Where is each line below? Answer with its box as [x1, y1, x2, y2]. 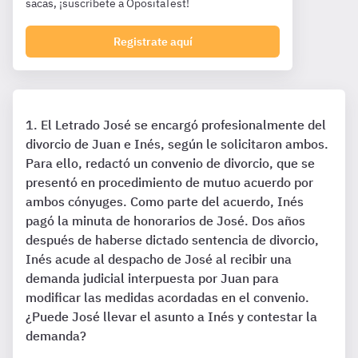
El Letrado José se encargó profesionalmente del [41, 117, 326, 133]
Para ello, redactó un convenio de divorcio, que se [26, 155, 315, 171]
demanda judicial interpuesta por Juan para [26, 270, 279, 286]
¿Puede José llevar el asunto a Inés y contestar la [26, 308, 317, 324]
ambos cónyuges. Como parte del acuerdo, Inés [26, 193, 304, 209]
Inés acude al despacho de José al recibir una [26, 251, 292, 267]
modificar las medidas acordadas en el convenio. [26, 289, 309, 305]
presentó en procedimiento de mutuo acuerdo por [26, 174, 313, 190]
